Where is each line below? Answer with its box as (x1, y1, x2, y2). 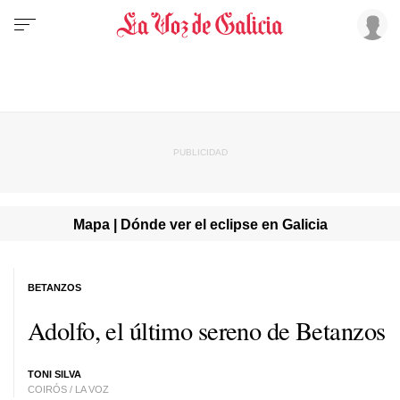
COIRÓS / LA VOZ (28, 384, 109, 395)
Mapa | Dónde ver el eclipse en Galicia (72, 215, 328, 232)
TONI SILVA (28, 369, 81, 379)
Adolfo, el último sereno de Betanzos (28, 312, 386, 347)
